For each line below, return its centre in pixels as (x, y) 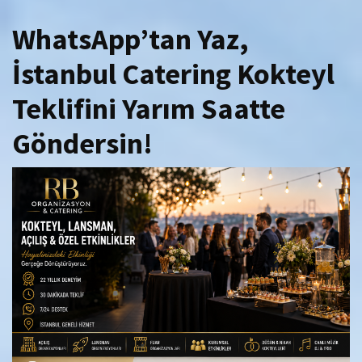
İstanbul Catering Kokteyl (173, 74)
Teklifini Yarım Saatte (149, 109)
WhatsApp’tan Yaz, (130, 39)
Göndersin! (82, 143)
